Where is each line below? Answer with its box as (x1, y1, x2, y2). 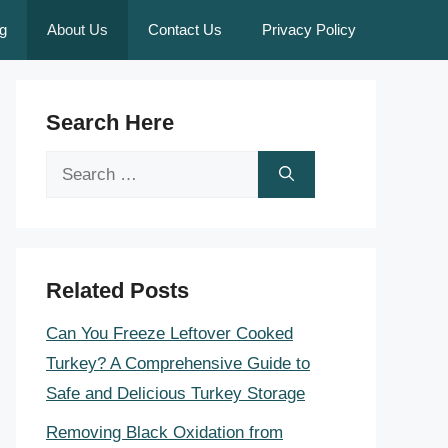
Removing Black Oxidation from (46, 422, 283, 442)
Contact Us (148, 21, 222, 38)
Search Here (46, 110, 174, 135)
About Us (47, 21, 108, 38)
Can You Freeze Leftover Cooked (46, 324, 293, 343)
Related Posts (46, 278, 189, 303)
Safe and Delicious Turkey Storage (46, 384, 305, 403)
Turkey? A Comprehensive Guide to (46, 354, 310, 373)
